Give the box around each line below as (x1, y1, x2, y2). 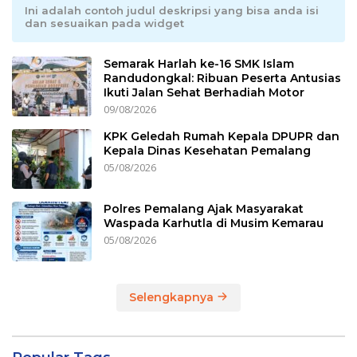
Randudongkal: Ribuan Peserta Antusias (104, 70, 341, 85)
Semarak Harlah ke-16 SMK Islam (104, 56, 294, 71)
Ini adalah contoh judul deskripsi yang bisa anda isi (25, 3, 319, 17)
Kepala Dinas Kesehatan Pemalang (104, 143, 311, 158)
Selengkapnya (129, 289, 217, 304)
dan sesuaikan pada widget (25, 16, 184, 29)
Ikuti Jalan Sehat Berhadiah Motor (104, 84, 304, 100)
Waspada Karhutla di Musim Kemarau (104, 215, 324, 230)
